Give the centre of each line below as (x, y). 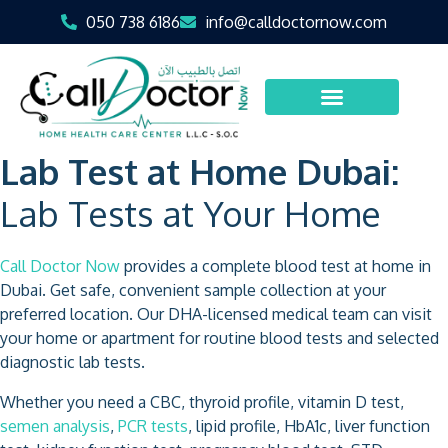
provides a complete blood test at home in (275, 265)
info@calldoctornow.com (296, 22)
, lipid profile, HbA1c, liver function (309, 425)
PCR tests (153, 425)
